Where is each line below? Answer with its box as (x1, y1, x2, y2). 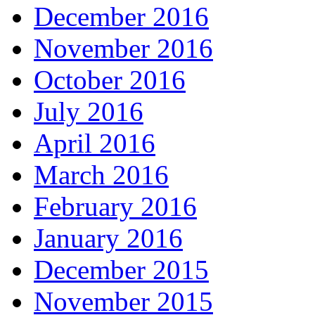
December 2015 (34, 255, 209, 285)
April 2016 (34, 128, 155, 159)
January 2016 (34, 223, 183, 254)
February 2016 (34, 191, 197, 222)
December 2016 (34, 1, 209, 32)
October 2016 (34, 65, 186, 96)
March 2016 (34, 160, 169, 191)
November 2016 (34, 33, 213, 64)
